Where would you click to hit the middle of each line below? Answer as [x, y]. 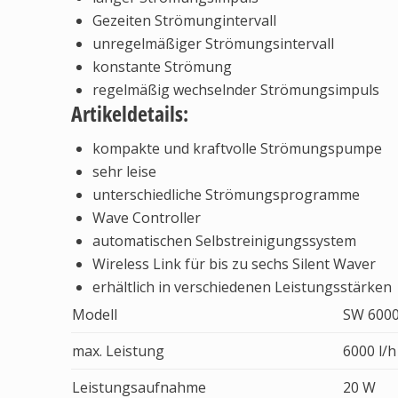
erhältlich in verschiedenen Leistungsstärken [242, 287]
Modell [95, 314]
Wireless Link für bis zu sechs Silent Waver [234, 264]
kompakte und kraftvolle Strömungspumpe [237, 148]
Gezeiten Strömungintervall [184, 20]
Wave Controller [147, 218]
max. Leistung [118, 351]
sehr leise [124, 171]
